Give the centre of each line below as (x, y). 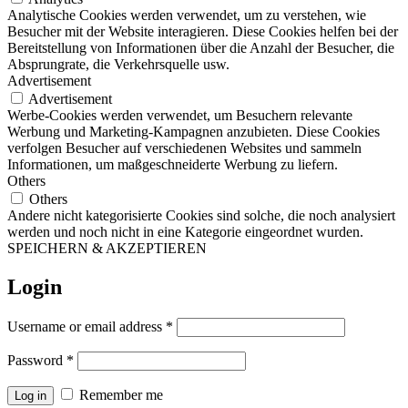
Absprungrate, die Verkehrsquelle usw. (118, 65)
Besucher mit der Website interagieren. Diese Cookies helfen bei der (203, 32)
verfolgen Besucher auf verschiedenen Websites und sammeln (184, 148)
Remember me (121, 395)
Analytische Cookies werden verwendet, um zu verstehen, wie (187, 15)
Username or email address (87, 326)
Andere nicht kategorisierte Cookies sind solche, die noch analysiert (201, 216)
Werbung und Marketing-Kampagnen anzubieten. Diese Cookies (194, 132)
